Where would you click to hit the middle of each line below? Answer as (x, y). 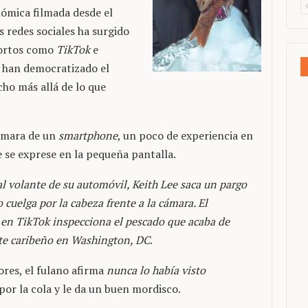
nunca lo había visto (156, 271)
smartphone (88, 136)
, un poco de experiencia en (185, 136)
